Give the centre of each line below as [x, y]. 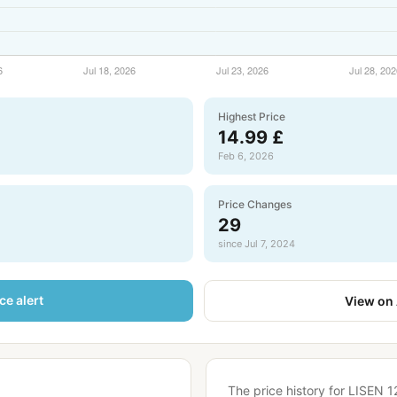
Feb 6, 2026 [246, 156]
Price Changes [255, 204]
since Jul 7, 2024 [257, 244]
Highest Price [252, 117]
